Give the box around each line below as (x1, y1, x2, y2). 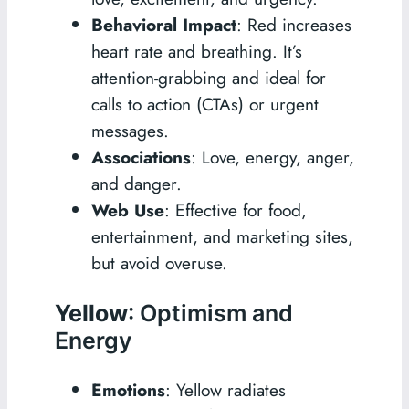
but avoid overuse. (90, 250, 227, 277)
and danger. (90, 171, 182, 197)
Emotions (90, 377, 165, 404)
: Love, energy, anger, (190, 144, 354, 171)
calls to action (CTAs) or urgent (90, 91, 319, 118)
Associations (90, 144, 191, 171)
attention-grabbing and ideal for (90, 65, 326, 91)
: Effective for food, (163, 197, 307, 224)
